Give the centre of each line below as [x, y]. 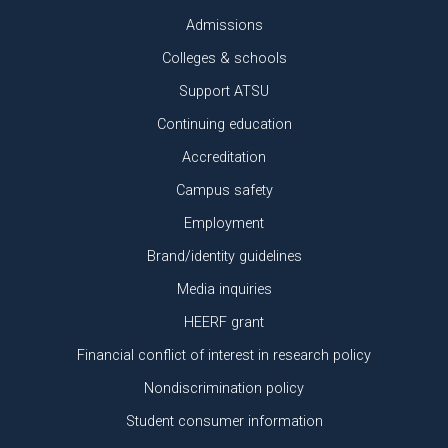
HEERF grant [224, 322]
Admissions [224, 25]
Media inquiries [224, 289]
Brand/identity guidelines [224, 256]
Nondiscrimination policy [224, 388]
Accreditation [224, 157]
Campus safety [224, 190]
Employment [224, 223]
